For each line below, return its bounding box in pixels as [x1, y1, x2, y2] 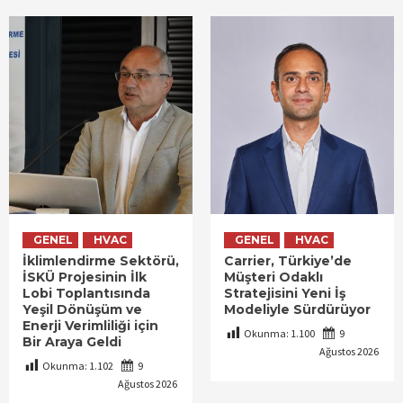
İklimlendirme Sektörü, [22, 252, 179, 269]
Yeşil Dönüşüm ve [22, 300, 142, 318]
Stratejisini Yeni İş [224, 284, 345, 301]
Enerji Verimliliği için [22, 317, 158, 334]
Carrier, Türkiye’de [224, 252, 352, 269]
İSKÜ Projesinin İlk [22, 268, 147, 285]
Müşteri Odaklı [224, 268, 323, 285]
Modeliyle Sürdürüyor [224, 300, 371, 318]
